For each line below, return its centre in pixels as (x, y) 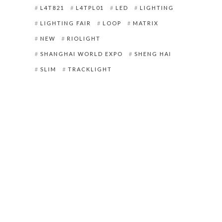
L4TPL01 (90, 8)
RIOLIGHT (83, 38)
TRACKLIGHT (90, 69)
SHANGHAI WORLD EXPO (81, 54)
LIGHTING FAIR (65, 23)
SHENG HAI (153, 54)
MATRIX (145, 23)
